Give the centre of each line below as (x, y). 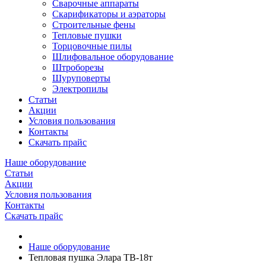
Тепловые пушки (87, 35)
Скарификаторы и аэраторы (109, 14)
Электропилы (80, 88)
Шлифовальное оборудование (113, 56)
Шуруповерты (81, 78)
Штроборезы (78, 67)
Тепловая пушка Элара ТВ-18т (91, 257)
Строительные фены (94, 24)
